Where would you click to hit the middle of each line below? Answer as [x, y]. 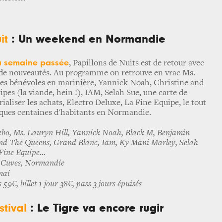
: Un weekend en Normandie [87, 39]
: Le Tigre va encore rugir [97, 208]
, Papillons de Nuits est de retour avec [137, 63]
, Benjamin [171, 133]
